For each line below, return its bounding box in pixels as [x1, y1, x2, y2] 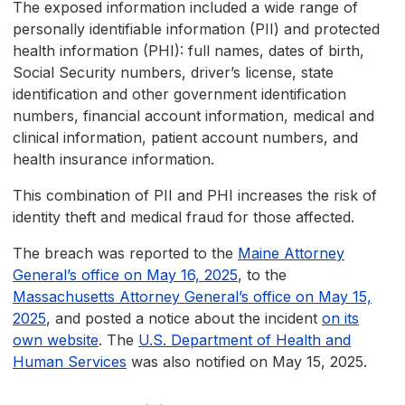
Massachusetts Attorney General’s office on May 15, [13, 287, 372, 306]
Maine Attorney [238, 244, 344, 263]
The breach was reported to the [13, 244, 238, 263]
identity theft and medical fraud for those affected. [13, 208, 354, 227]
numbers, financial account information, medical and [13, 107, 374, 126]
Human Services [13, 353, 127, 372]
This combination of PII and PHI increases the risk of [13, 186, 377, 205]
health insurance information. [13, 150, 214, 169]
